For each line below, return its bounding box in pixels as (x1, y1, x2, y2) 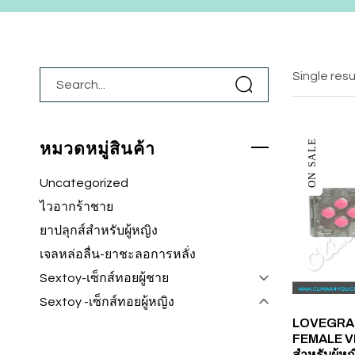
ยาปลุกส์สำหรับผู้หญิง (40, 224, 158, 238)
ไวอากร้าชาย (40, 200, 114, 214)
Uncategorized (40, 177, 129, 190)
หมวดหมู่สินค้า (40, 139, 156, 158)
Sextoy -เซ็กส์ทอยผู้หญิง (40, 296, 175, 309)
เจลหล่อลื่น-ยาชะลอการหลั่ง (40, 248, 197, 261)
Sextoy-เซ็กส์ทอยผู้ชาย (40, 272, 170, 285)
